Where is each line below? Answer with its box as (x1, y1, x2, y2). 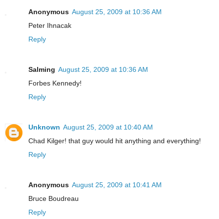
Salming (28, 66, 55, 74)
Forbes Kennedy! (28, 79, 82, 88)
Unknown (28, 123, 60, 131)
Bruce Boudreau (28, 195, 79, 203)
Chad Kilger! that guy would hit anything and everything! (28, 137, 201, 145)
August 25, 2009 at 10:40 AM (63, 123, 153, 131)
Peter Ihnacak (28, 22, 71, 30)
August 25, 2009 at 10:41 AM (72, 181, 162, 189)
